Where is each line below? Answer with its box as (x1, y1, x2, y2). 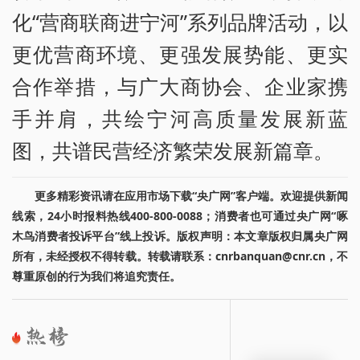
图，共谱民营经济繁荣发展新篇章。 (12, 137, 333, 165)
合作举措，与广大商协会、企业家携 (12, 72, 348, 100)
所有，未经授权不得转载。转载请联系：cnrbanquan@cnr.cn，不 (12, 248, 348, 264)
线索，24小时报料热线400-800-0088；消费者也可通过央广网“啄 (12, 208, 348, 224)
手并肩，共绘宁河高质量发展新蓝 (12, 104, 348, 133)
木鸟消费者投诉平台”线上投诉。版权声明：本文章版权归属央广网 (12, 228, 348, 244)
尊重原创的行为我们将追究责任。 (12, 268, 181, 284)
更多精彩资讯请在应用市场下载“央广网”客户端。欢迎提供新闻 (35, 188, 348, 204)
